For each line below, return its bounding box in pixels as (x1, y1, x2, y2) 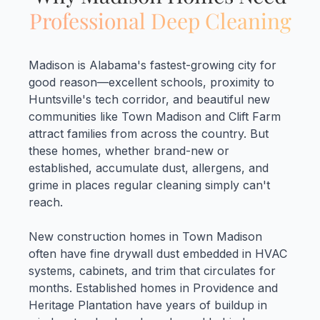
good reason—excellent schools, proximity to (29, 75, 274, 90)
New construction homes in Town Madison (29, 229, 262, 244)
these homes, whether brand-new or (29, 144, 229, 159)
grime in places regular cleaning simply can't (29, 178, 270, 193)
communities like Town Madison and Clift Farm (29, 109, 281, 124)
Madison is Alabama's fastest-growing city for (29, 58, 276, 73)
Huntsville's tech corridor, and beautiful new (29, 92, 270, 107)
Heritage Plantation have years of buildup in (29, 298, 267, 313)
